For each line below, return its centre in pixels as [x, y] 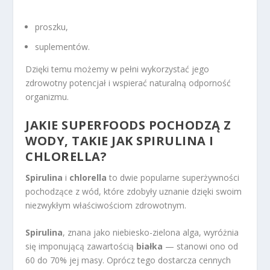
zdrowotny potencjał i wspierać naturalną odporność [128, 83]
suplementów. [63, 47]
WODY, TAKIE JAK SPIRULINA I [120, 140]
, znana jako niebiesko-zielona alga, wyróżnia [151, 232]
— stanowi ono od [201, 246]
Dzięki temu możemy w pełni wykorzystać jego [118, 69]
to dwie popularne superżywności [173, 177]
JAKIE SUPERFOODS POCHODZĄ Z [128, 125]
